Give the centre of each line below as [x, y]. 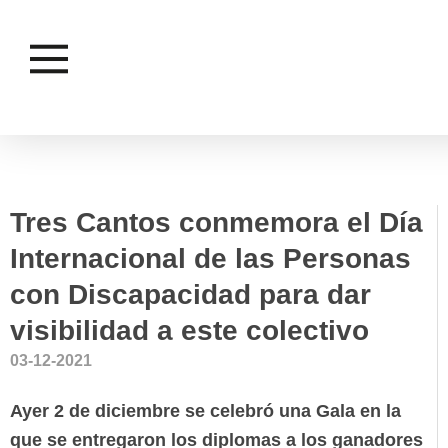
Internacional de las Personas [210, 258]
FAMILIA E [294, 161]
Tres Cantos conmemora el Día [216, 222]
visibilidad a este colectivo [189, 330]
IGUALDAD [298, 185]
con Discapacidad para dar [190, 294]
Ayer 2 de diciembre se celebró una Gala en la [205, 411]
